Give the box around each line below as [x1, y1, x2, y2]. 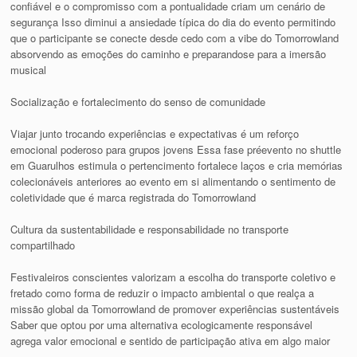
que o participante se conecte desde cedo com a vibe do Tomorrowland [10, 29, 339, 45]
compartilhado [10, 237, 76, 253]
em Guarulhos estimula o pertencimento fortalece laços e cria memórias [10, 157, 343, 173]
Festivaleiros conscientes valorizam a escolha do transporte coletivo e [10, 269, 336, 284]
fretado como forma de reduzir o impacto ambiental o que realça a [10, 284, 315, 300]
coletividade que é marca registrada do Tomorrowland [10, 189, 257, 205]
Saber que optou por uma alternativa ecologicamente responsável [10, 316, 313, 332]
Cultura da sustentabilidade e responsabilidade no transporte [10, 221, 289, 237]
